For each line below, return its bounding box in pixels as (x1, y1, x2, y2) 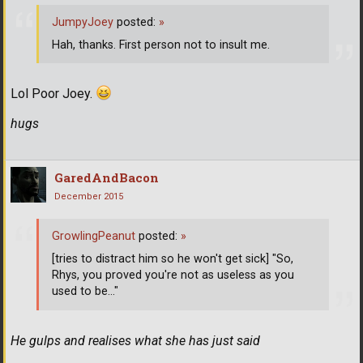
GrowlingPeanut (52, 228, 135, 243)
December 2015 (54, 191, 123, 203)
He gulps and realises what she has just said (11, 332, 260, 348)
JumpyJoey (52, 15, 113, 29)
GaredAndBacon (54, 169, 159, 186)
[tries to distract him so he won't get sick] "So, (52, 251, 293, 266)
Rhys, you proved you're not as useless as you (52, 267, 294, 282)
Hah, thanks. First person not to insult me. (52, 37, 270, 52)
